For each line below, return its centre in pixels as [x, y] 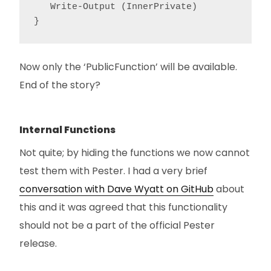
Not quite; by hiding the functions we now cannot [135, 153]
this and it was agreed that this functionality [123, 207]
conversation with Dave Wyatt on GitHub [116, 189]
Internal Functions [67, 130]
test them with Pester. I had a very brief [113, 171]
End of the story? [60, 85]
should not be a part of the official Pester [117, 226]
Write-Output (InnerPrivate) [116, 7]
